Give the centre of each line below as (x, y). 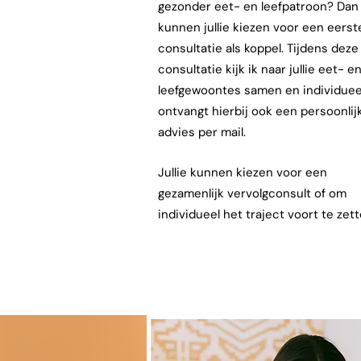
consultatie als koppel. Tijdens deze (258, 48)
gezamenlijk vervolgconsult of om (252, 193)
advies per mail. (202, 132)
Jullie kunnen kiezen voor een (243, 172)
